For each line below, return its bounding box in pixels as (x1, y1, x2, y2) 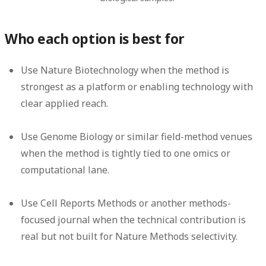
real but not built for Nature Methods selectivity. (21, 230, 238, 243)
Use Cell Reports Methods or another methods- (21, 197, 232, 210)
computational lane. (21, 163, 110, 177)
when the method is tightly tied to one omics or (21, 147, 231, 160)
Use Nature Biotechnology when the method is (21, 64, 230, 77)
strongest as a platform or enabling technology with (21, 80, 254, 94)
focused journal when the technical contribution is (21, 213, 246, 227)
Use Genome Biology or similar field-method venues (21, 130, 253, 144)
